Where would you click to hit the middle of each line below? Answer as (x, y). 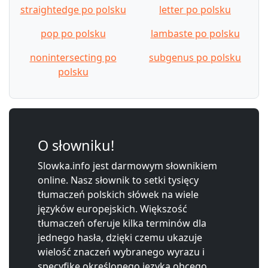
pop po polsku (73, 33)
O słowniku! (76, 145)
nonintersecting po (73, 57)
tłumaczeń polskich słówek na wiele (118, 194)
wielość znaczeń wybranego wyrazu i (121, 252)
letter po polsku (195, 9)
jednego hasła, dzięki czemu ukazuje (120, 237)
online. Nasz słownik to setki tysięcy (118, 180)
